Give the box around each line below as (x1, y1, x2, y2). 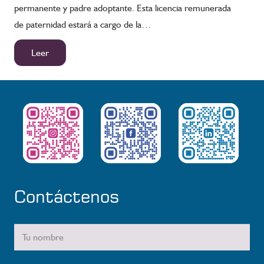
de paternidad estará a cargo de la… (14, 19, 151, 31)
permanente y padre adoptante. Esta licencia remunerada (14, 2, 231, 14)
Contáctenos (14, 185, 120, 207)
